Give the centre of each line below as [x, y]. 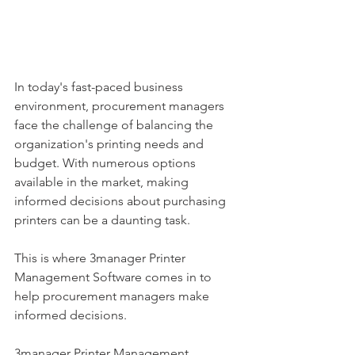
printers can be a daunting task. [104, 220]
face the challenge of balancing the [115, 125]
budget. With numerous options [107, 163]
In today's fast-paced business [100, 87]
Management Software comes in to [115, 277]
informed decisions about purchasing [122, 201]
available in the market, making [103, 182]
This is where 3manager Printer [101, 258]
